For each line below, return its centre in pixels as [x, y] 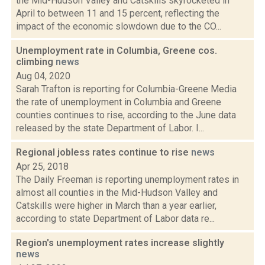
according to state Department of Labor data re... [115, 219]
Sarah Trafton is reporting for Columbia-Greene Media [126, 89]
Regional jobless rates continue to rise [104, 152]
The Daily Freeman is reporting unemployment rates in [127, 180]
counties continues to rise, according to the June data [126, 115]
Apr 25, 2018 [42, 167]
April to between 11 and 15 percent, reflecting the [118, 13]
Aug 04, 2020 [43, 76]
